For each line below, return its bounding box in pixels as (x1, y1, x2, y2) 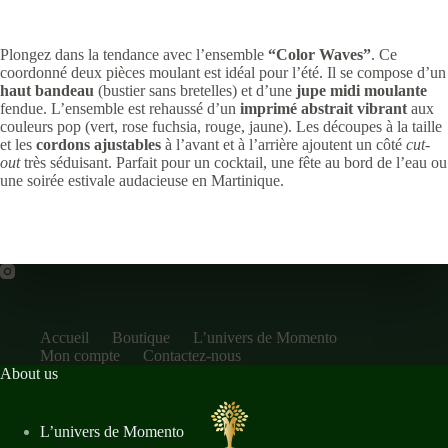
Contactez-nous (143, 347, 241, 365)
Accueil (40, 329, 89, 347)
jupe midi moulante (296, 82, 427, 100)
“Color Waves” (268, 46, 371, 64)
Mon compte (40, 347, 120, 365)
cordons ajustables (36, 136, 161, 154)
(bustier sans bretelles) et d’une (94, 82, 296, 100)
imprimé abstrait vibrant (240, 100, 407, 118)
